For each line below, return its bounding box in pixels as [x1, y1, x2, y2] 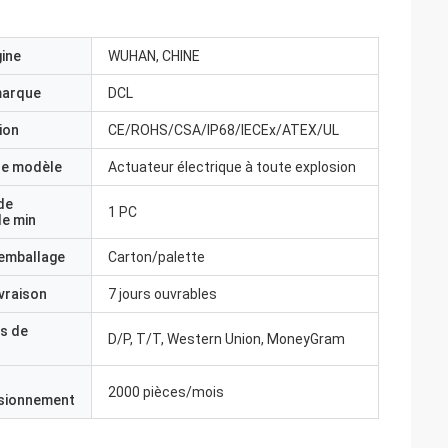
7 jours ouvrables [108, 286, 217, 302]
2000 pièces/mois [108, 384, 224, 400]
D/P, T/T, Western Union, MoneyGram [108, 331, 345, 347]
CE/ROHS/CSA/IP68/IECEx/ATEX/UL [108, 122, 339, 138]
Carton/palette [108, 249, 205, 265]
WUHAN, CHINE [108, 48, 200, 64]
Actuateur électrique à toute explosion [108, 159, 356, 175]
